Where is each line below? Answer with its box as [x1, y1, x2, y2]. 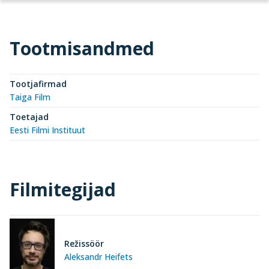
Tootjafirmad [10, 78, 67, 89]
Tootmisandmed [10, 36, 154, 61]
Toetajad [10, 111, 49, 122]
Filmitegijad [10, 177, 116, 202]
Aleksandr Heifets [64, 250, 133, 262]
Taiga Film [10, 91, 50, 103]
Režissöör [64, 237, 104, 249]
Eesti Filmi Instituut [10, 124, 85, 136]
